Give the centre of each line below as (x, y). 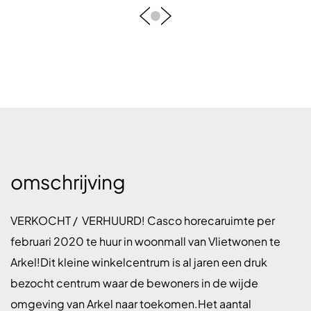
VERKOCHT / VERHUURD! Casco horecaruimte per (143, 221)
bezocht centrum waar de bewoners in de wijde (134, 283)
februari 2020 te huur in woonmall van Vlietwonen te (145, 242)
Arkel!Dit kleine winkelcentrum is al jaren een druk (139, 262)
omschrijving (68, 182)
